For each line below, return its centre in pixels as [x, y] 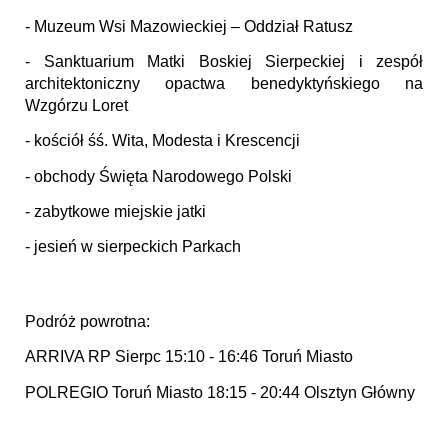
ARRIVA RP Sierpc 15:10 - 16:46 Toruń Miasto [189, 357]
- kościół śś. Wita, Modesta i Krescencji [162, 141]
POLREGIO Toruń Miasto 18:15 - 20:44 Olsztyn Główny [220, 392]
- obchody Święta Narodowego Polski [158, 176]
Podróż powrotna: [87, 321]
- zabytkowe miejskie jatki [115, 212]
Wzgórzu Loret [76, 106]
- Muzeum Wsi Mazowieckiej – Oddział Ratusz [191, 26]
